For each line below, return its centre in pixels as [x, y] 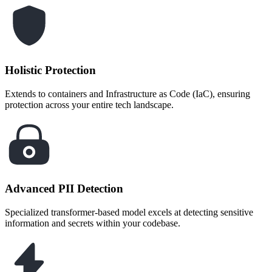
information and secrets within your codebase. [93, 223]
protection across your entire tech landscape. [89, 104]
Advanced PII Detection [64, 189]
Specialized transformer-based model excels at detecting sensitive [129, 212]
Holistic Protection [50, 70]
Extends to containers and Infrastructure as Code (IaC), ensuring [127, 93]
